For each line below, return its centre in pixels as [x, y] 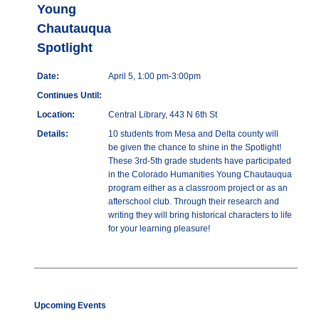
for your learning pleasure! [159, 229]
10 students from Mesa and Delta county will [193, 134]
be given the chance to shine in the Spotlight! [195, 148]
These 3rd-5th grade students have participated [200, 161]
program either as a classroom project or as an [198, 188]
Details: [53, 134]
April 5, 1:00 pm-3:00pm [155, 77]
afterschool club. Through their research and [194, 202]
